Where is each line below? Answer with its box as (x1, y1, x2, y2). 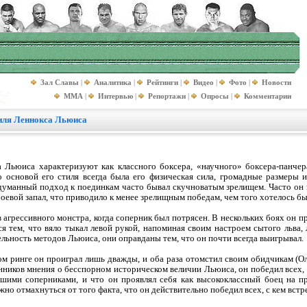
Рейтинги (147, 78, 178, 86)
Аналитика (94, 78, 132, 86)
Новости (262, 78, 291, 86)
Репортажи (148, 92, 186, 100)
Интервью (98, 92, 133, 100)
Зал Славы (40, 78, 79, 86)
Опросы (201, 92, 229, 100)
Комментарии (244, 92, 291, 100)
